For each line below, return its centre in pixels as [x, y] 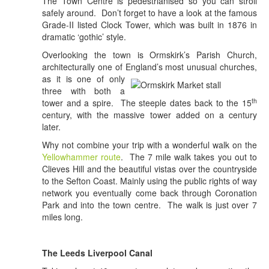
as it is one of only [83, 79]
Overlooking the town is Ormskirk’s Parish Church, [150, 55]
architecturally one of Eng [91, 67]
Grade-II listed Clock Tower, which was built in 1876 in [150, 25]
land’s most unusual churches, [198, 67]
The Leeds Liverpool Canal [97, 253]
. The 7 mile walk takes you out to [189, 157]
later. [51, 127]
